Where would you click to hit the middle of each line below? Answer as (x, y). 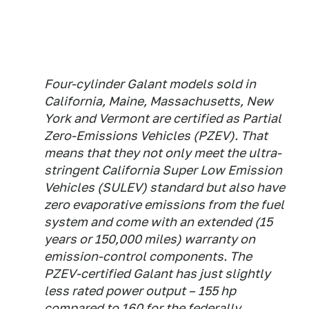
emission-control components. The (148, 256)
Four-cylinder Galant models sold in (150, 84)
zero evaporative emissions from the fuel (164, 205)
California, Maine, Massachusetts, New (159, 101)
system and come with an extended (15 (158, 222)
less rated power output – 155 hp (140, 291)
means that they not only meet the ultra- (163, 153)
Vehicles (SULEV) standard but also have (165, 187)
